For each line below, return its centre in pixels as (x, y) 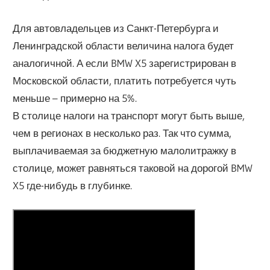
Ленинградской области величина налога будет (124, 45)
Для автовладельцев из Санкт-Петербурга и (116, 28)
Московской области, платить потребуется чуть (125, 80)
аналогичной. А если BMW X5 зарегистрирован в (125, 63)
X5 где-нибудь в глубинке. (73, 185)
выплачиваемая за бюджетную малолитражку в (125, 150)
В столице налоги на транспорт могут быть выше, (129, 115)
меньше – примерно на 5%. (75, 98)
